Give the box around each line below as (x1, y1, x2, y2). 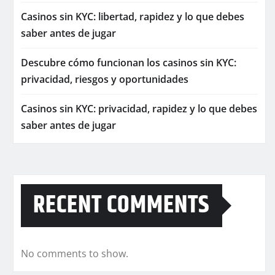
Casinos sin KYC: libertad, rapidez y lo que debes (21, 10, 244, 24)
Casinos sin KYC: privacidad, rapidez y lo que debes (21, 102, 257, 116)
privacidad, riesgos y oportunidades (21, 72, 188, 87)
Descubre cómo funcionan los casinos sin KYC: (21, 56, 236, 70)
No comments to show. (21, 247, 128, 261)
